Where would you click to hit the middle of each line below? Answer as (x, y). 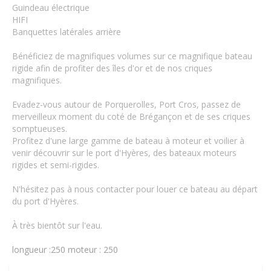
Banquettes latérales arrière (67, 31)
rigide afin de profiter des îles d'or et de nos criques (112, 68)
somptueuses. (40, 128)
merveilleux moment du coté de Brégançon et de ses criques (131, 116)
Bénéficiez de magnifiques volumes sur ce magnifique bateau (132, 56)
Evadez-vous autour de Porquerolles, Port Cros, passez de (126, 104)
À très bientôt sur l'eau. (57, 225)
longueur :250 (39, 249)
